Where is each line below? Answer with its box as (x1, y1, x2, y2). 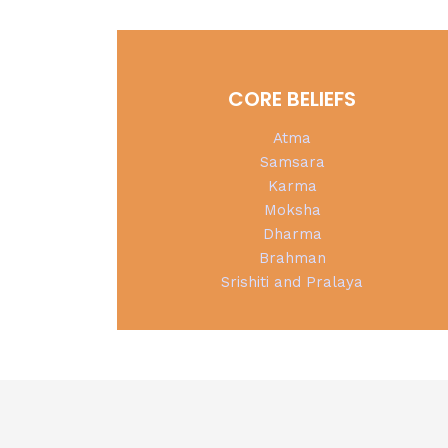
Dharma (262, 224, 322, 243)
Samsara (259, 152, 325, 171)
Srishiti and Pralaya (221, 272, 363, 291)
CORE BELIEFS (228, 84, 356, 113)
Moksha (263, 200, 321, 219)
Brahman (258, 248, 326, 267)
